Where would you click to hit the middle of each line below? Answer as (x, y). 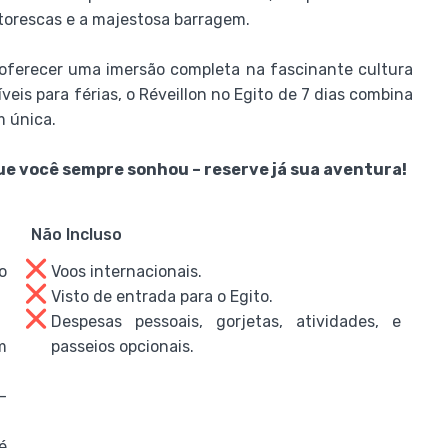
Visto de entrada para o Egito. (161, 296)
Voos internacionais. (126, 271)
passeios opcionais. (122, 346)
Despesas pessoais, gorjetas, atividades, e (226, 321)
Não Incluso (76, 234)
